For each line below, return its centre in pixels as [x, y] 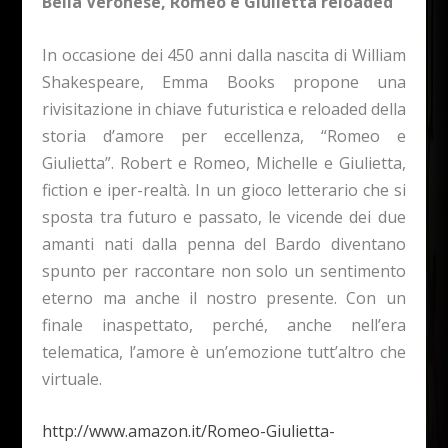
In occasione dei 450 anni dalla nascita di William [224, 54]
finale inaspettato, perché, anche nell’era [224, 324]
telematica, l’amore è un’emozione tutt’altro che [224, 351]
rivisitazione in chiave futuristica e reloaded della [224, 108]
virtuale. [72, 378]
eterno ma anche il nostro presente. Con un [224, 297]
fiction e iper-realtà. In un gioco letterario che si [224, 189]
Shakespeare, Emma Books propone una [224, 81]
